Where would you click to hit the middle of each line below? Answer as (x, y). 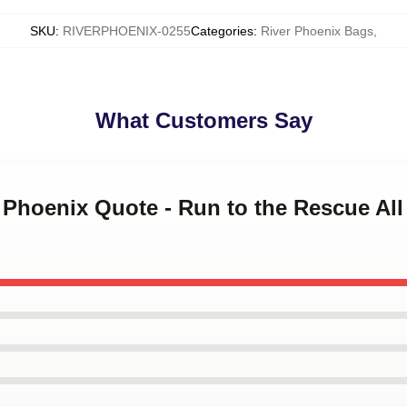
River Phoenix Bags (317, 31)
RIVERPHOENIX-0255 (127, 31)
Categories (222, 31)
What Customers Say (203, 120)
